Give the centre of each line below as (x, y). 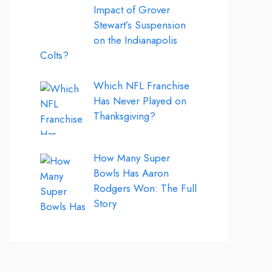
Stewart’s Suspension (139, 25)
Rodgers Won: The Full (145, 188)
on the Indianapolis (135, 40)
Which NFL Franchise (141, 86)
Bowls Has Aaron (131, 173)
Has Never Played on (140, 101)
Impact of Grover (131, 9)
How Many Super (131, 158)
